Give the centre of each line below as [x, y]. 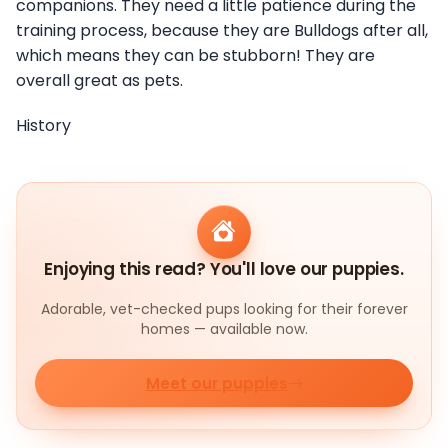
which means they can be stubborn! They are [195, 55]
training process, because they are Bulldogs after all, [222, 30]
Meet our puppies [216, 383]
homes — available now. [224, 329]
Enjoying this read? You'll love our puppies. [224, 269]
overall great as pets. [101, 80]
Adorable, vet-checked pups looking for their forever [224, 309]
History [43, 125]
